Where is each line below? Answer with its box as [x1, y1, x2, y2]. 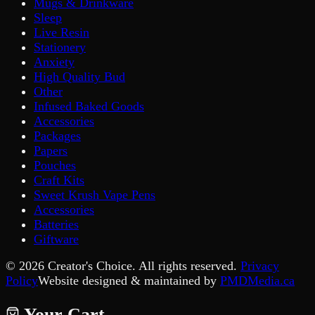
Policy [6, 274, 38, 288]
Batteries [34, 217, 79, 231]
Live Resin [34, 25, 89, 39]
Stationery [34, 39, 86, 54]
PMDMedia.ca [220, 274, 295, 288]
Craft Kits [34, 172, 84, 187]
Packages [34, 128, 81, 143]
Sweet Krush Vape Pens [34, 187, 155, 202]
